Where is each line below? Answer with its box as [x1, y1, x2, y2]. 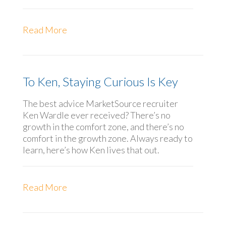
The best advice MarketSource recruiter [22, 98, 178, 109]
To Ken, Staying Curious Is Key [22, 74, 178, 89]
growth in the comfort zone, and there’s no [22, 121, 184, 133]
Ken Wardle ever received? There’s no [22, 109, 171, 121]
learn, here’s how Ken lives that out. [22, 144, 159, 156]
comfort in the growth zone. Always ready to [22, 133, 193, 144]
